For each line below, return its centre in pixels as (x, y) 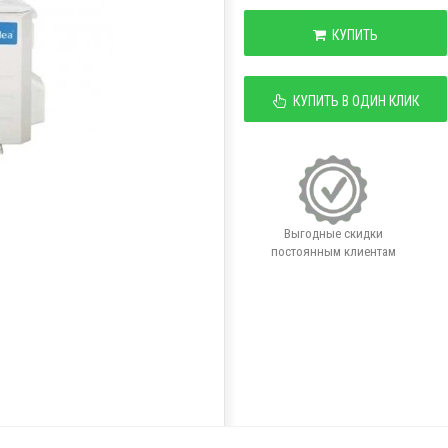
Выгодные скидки (333, 234)
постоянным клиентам (333, 252)
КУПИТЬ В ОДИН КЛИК (352, 101)
